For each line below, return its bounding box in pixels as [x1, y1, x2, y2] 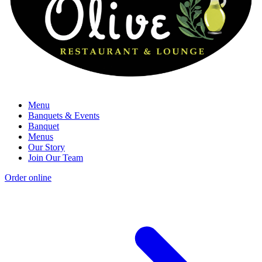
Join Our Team [28, 152, 83, 163]
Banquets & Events [28, 110, 99, 120]
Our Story [28, 142, 65, 152]
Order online [5, 172, 51, 182]
